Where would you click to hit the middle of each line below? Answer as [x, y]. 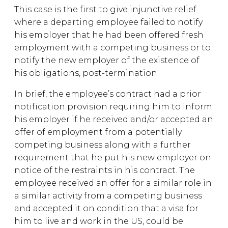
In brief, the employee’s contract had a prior [108, 94]
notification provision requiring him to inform [113, 107]
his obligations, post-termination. [87, 73]
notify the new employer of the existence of [107, 60]
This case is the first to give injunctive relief [105, 9]
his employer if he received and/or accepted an [114, 119]
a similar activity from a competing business [108, 196]
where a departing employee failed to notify [108, 22]
